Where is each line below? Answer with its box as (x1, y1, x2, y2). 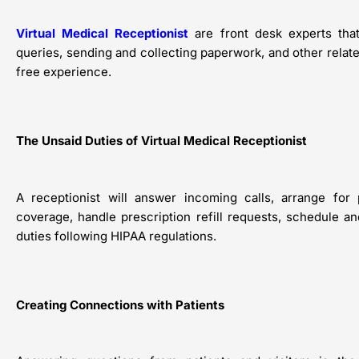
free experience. (16, 63, 111, 79)
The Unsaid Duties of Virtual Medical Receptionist (16, 133, 307, 149)
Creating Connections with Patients (16, 297, 224, 313)
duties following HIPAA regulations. (16, 228, 216, 244)
